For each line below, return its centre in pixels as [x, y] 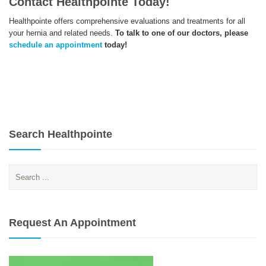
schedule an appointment [56, 45]
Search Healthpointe [61, 134]
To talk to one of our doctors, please [182, 33]
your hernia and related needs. [62, 33]
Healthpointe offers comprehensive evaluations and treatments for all [127, 21]
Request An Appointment [72, 222]
